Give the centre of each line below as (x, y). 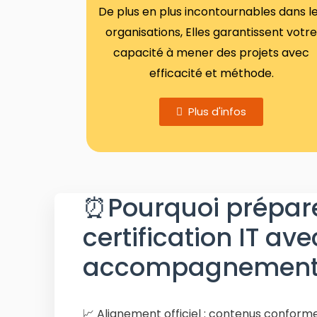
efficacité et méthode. (211, 73)
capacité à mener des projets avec (212, 53)
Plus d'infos (218, 111)
